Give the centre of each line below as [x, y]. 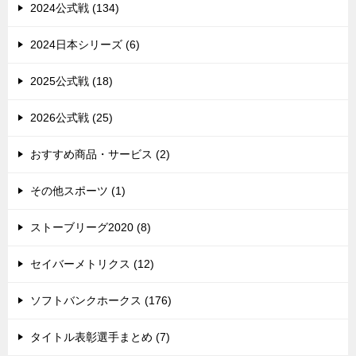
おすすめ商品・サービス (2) [100, 154]
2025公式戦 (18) [72, 81]
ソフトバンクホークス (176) [101, 300]
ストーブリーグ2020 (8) [91, 227]
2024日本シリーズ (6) [85, 44]
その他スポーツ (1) [78, 190]
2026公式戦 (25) [72, 117]
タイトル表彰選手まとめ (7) [100, 337]
